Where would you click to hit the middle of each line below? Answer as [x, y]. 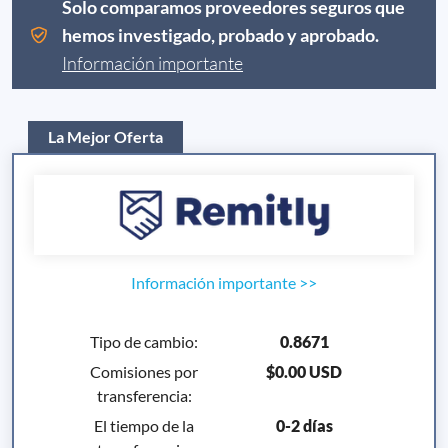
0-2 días [304, 425]
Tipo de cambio [142, 341]
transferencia [142, 395]
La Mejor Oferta [105, 136]
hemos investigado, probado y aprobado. [220, 34]
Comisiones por [144, 371]
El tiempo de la [144, 425]
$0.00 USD [304, 371]
